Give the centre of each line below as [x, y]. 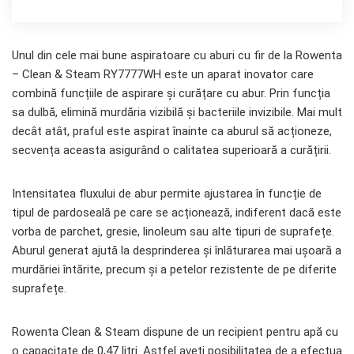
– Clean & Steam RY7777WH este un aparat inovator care [163, 75]
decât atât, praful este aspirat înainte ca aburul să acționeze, [172, 132]
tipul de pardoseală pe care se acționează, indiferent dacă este [177, 213]
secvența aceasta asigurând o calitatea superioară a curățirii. [171, 151]
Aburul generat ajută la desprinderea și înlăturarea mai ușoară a [177, 251]
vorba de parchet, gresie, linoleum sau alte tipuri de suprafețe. [173, 232]
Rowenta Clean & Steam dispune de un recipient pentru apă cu [175, 332]
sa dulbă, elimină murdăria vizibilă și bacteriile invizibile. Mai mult [177, 113]
